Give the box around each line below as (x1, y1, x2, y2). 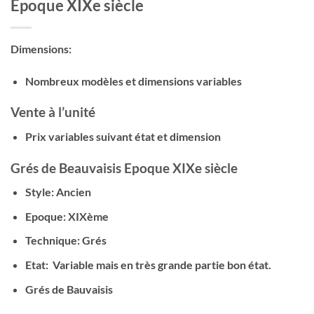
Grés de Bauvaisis (25, 282, 113, 296)
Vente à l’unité (11, 104, 98, 121)
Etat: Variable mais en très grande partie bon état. (25, 258, 271, 272)
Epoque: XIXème (25, 209, 109, 223)
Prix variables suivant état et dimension (25, 129, 221, 143)
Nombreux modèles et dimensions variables (25, 74, 242, 88)
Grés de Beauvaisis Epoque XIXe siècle (11, 159, 238, 176)
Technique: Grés (25, 233, 107, 247)
